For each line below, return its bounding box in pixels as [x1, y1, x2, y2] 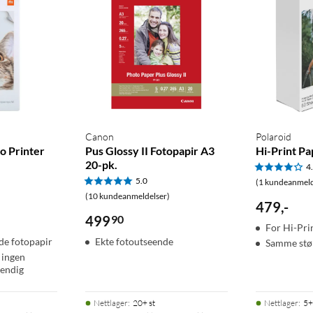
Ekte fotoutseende [94, 235, 173, 248]
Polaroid [256, 131, 292, 143]
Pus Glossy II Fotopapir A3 [85, 144, 214, 158]
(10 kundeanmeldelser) [85, 191, 170, 202]
